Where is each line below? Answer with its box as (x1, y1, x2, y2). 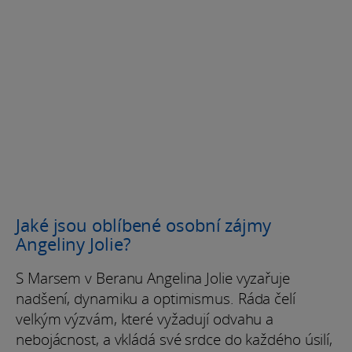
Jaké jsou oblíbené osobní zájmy (16, 213, 271, 237)
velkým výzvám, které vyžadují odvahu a (16, 309, 274, 330)
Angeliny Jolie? (16, 232, 130, 256)
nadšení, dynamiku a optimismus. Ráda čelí (16, 288, 295, 310)
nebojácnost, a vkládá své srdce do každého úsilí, (16, 329, 333, 350)
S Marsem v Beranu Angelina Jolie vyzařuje (16, 268, 290, 289)
